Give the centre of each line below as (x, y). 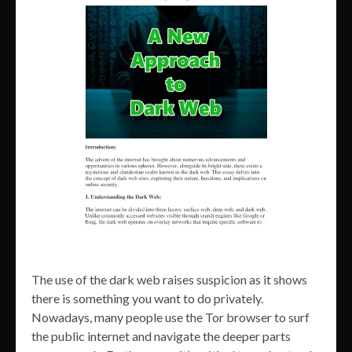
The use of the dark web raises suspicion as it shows (169, 280)
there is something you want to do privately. (147, 299)
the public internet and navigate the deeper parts (161, 336)
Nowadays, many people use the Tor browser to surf (170, 317)
